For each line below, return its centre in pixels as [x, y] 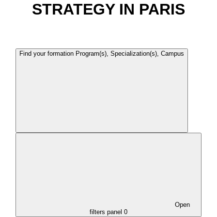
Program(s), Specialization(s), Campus [130, 53]
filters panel [106, 212]
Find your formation [46, 53]
